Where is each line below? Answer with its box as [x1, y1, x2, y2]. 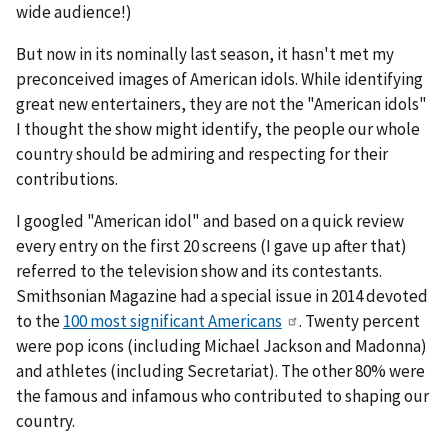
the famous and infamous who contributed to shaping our [16, 384, 429, 407]
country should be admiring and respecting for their [16, 142, 388, 165]
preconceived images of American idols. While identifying [16, 67, 423, 90]
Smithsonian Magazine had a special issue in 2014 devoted [16, 284, 428, 307]
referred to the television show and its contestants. [16, 259, 382, 282]
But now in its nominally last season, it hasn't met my [16, 42, 394, 65]
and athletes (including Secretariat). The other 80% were [16, 359, 425, 382]
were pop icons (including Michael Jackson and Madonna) [16, 334, 427, 357]
